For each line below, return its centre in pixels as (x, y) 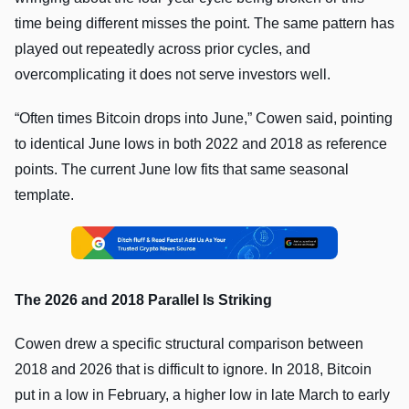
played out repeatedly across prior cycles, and (163, 49)
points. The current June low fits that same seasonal (182, 170)
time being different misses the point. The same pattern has (204, 24)
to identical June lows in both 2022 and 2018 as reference (201, 144)
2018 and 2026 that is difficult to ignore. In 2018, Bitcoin (193, 369)
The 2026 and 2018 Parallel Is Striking (143, 299)
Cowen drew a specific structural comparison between (189, 343)
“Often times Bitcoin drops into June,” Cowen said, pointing (204, 119)
